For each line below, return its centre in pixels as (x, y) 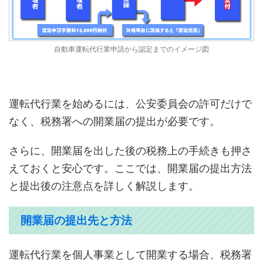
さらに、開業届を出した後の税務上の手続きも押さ (130, 151)
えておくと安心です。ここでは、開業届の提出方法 (130, 168)
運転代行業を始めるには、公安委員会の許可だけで (130, 104)
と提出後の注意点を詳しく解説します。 (104, 186)
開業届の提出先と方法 (76, 221)
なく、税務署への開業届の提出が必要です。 (114, 122)
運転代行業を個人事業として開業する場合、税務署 (130, 255)
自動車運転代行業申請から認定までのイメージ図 (131, 49)
